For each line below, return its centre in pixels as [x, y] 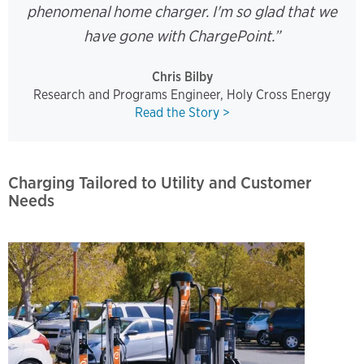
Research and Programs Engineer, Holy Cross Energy [182, 94]
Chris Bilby [182, 76]
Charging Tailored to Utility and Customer [160, 182]
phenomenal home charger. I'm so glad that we [182, 11]
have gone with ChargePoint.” [182, 36]
